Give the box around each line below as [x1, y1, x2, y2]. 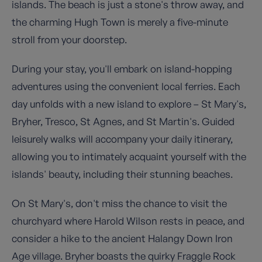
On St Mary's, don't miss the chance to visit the [12, 197, 227, 210]
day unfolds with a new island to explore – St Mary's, [12, 98, 246, 111]
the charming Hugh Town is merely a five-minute [12, 16, 228, 29]
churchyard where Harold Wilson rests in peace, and [12, 215, 244, 227]
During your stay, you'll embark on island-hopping [12, 63, 232, 75]
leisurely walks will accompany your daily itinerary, [12, 133, 233, 146]
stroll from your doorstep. [12, 33, 127, 46]
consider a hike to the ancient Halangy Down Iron [12, 232, 233, 245]
